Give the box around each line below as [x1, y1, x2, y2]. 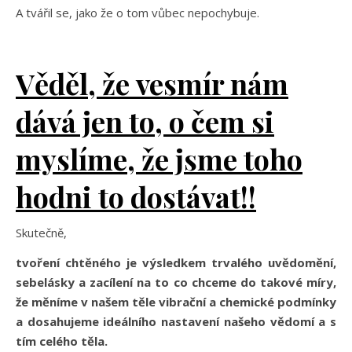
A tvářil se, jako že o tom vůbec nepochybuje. [16, 4, 262, 20]
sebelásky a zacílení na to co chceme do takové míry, [16, 273, 336, 290]
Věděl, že [16, 64, 136, 102]
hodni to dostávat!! [16, 177, 256, 215]
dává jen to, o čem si [16, 101, 274, 140]
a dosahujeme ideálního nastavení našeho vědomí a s [16, 313, 336, 329]
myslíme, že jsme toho [16, 139, 302, 178]
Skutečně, [16, 224, 70, 240]
